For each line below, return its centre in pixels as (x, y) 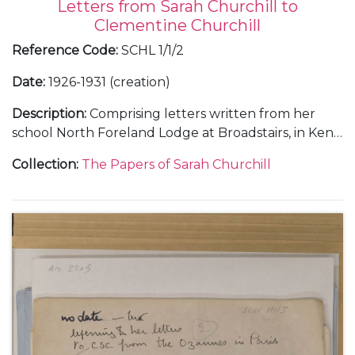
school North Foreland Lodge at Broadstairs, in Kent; (177, 132)
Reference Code (64, 50)
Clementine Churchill (177, 25)
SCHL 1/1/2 (153, 50)
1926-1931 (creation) (109, 82)
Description (48, 113)
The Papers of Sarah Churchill (176, 164)
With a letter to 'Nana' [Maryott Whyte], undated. (168, 170)
